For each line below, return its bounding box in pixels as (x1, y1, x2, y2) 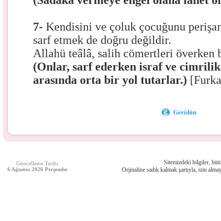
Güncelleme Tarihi (16, 160, 59, 166)
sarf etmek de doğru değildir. (33, 34, 172, 46)
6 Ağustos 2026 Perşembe (7, 166, 68, 172)
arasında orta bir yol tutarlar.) (33, 74, 190, 86)
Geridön (173, 109, 197, 116)
